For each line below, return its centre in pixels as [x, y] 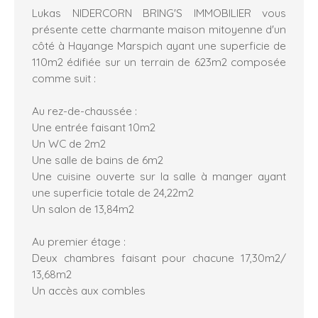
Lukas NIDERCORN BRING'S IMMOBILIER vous [159, 13]
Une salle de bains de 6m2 [98, 160]
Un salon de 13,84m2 [83, 209]
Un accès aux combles [89, 291]
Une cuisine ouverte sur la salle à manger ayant [159, 176]
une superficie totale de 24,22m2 [113, 193]
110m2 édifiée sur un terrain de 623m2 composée [159, 62]
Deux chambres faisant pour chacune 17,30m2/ [159, 258]
